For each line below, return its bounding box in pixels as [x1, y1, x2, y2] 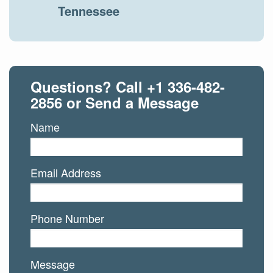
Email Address [30, 164, 101, 180]
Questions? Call [30, 76, 147, 97]
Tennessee [58, 2, 119, 20]
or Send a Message [62, 91, 199, 113]
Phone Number [30, 210, 104, 226]
